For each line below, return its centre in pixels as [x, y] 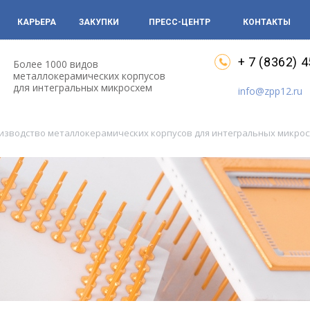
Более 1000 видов [56, 64]
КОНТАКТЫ [267, 22]
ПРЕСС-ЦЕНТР [180, 22]
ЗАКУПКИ [99, 22]
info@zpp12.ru [270, 91]
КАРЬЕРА [37, 22]
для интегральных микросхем [83, 88]
